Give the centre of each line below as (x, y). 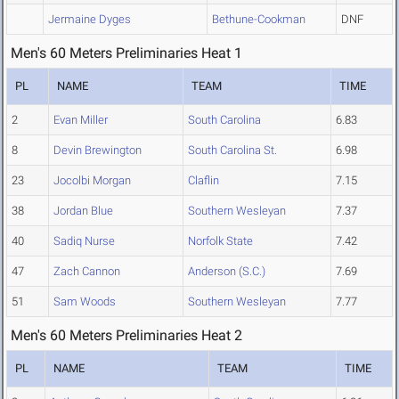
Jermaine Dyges (90, 20)
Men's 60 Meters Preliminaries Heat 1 (126, 53)
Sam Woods (85, 302)
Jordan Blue (83, 211)
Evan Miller (81, 120)
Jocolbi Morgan (92, 181)
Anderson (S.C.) (227, 272)
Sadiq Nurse (84, 241)
